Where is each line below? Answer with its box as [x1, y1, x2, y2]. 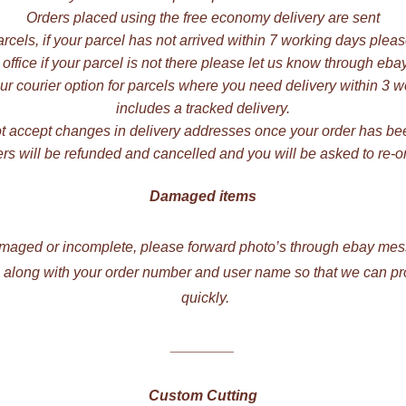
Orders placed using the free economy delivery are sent [26, 9, 380, 25]
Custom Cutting [149, 387, 257, 403]
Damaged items [150, 188, 256, 205]
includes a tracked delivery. [116, 100, 290, 116]
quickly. [177, 290, 229, 306]
